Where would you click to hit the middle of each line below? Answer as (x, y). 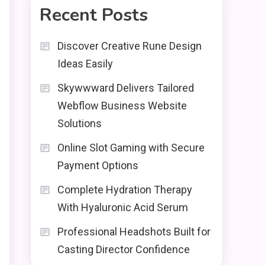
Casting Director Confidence (124, 249)
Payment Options (98, 165)
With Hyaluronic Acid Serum (123, 207)
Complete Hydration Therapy (125, 190)
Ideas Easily (85, 64)
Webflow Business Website (122, 106)
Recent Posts (94, 15)
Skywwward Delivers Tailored (126, 88)
